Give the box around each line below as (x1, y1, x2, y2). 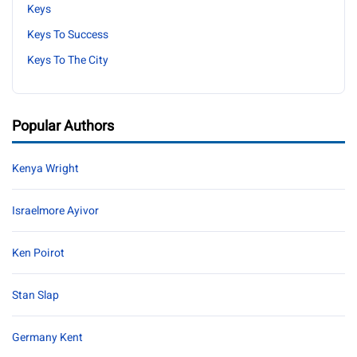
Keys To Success (27, 26, 108, 43)
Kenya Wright (12, 160, 79, 177)
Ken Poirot (12, 245, 65, 261)
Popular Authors (12, 116, 114, 137)
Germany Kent (12, 329, 83, 346)
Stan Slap (12, 287, 59, 304)
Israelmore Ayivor (12, 202, 99, 219)
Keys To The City (27, 52, 108, 69)
